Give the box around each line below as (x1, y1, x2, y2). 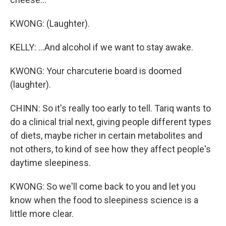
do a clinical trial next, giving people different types (10, 117, 211, 127)
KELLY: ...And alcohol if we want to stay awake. (10, 42, 193, 52)
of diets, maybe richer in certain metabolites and (10, 130, 202, 141)
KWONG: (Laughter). (10, 18, 90, 29)
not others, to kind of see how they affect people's (10, 144, 211, 154)
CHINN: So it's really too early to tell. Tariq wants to (10, 103, 211, 114)
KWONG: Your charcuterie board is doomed (10, 66, 182, 76)
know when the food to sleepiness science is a (10, 195, 198, 205)
